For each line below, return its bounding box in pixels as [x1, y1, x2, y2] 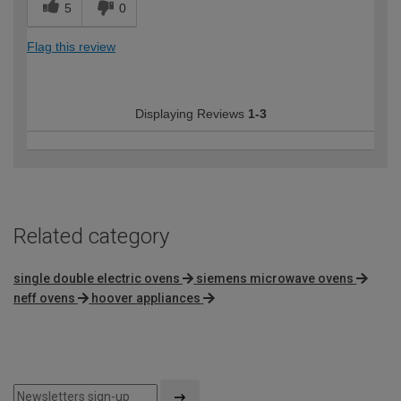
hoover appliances [91, 291, 201, 306]
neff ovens [13, 291, 75, 306]
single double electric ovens [13, 271, 180, 286]
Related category [13, 224, 169, 250]
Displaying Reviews [134, 107, 248, 122]
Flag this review [27, 39, 115, 55]
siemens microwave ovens [196, 271, 354, 286]
